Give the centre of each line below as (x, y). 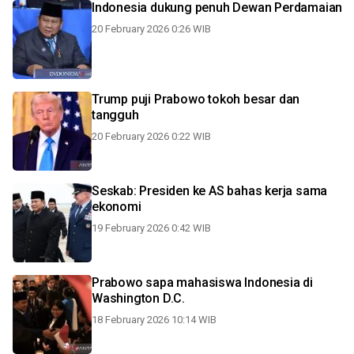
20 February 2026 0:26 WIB (151, 29)
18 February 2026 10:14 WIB (154, 320)
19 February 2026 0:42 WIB (151, 228)
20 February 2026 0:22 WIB (151, 136)
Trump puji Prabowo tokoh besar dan (196, 99)
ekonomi (117, 207)
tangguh (115, 115)
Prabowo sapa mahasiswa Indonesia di (202, 282)
